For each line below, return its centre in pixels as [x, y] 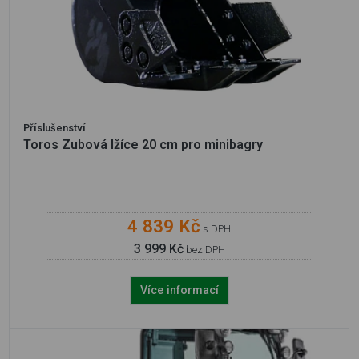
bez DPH [204, 249]
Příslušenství [54, 127]
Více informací [179, 290]
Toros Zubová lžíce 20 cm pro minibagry [143, 144]
